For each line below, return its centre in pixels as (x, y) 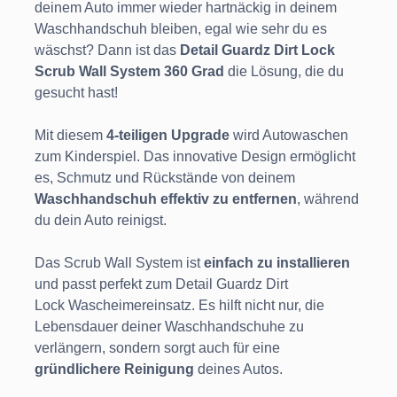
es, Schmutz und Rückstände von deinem (165, 178)
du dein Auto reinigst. (101, 221)
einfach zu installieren (277, 263)
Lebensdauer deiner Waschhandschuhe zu (169, 327)
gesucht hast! (76, 93)
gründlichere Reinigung (114, 370)
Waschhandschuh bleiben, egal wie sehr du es (181, 29)
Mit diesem (70, 136)
